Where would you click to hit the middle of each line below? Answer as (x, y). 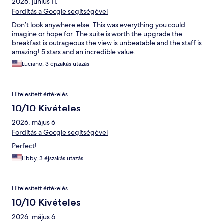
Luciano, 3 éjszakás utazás (55, 64)
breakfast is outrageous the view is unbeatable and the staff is (107, 43)
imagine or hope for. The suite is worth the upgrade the (97, 34)
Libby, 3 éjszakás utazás (53, 158)
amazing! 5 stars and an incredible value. (74, 52)
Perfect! (24, 146)
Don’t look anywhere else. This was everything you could (99, 25)
